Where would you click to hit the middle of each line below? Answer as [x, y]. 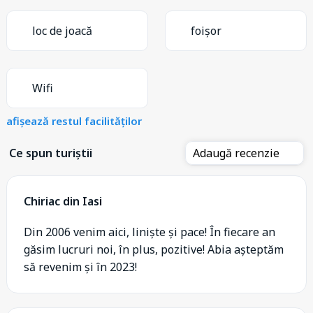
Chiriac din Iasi [63, 201]
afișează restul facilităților [74, 121]
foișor [206, 30]
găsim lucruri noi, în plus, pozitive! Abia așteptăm [154, 249]
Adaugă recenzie [238, 153]
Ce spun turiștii [51, 153]
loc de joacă [62, 30]
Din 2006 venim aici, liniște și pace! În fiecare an [150, 232]
